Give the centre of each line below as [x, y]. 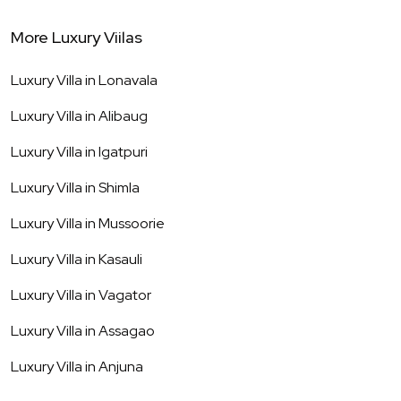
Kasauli [120, 260]
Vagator [125, 295]
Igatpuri [123, 152]
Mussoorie [132, 224]
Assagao [127, 331]
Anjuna [121, 367]
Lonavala [128, 81]
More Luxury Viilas [77, 38]
